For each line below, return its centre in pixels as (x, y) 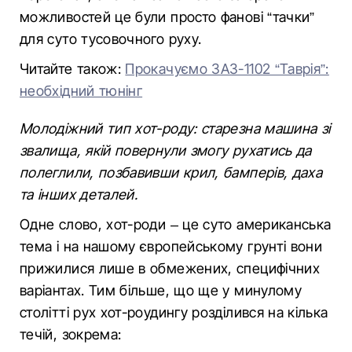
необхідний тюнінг (81, 91)
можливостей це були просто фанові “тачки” (167, 17)
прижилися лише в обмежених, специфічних (170, 268)
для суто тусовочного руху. (111, 39)
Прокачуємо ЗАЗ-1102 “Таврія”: (227, 69)
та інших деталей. (79, 194)
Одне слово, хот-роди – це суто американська (176, 224)
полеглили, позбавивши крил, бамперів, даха (171, 172)
